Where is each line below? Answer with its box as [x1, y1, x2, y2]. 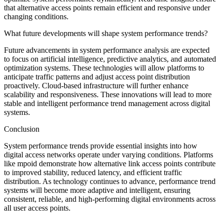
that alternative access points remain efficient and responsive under [4, 3, 210, 12]
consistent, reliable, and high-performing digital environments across [4, 194, 216, 203]
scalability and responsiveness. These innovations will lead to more [4, 90, 212, 99]
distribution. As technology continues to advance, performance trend [4, 177, 216, 185]
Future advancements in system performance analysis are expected [4, 45, 210, 54]
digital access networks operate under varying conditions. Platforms [4, 150, 213, 159]
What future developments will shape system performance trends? [4, 29, 208, 37]
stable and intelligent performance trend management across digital [4, 99, 210, 108]
